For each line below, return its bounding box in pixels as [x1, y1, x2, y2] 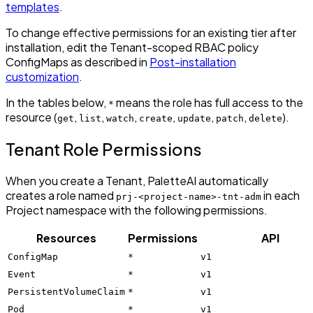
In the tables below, [6, 95, 108, 110]
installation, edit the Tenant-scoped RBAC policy [6, 40, 259, 55]
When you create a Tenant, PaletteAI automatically [6, 173, 268, 188]
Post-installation [150, 54, 236, 70]
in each [261, 187, 300, 203]
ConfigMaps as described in [6, 54, 150, 70]
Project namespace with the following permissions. [6, 202, 268, 217]
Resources [36, 230, 96, 245]
